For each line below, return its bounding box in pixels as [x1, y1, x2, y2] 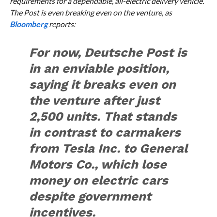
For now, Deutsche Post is [29, 45, 187, 60]
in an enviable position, [29, 61, 170, 76]
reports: [47, 19, 76, 29]
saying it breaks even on [29, 77, 176, 92]
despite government [29, 189, 152, 204]
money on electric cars [29, 173, 169, 188]
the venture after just [29, 93, 160, 108]
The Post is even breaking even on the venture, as [9, 8, 172, 17]
